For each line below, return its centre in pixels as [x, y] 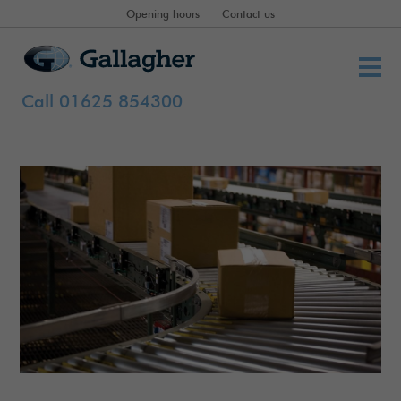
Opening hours [163, 15]
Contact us [248, 15]
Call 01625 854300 [102, 103]
